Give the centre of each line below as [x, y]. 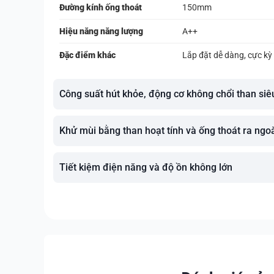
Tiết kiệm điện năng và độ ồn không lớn [146, 167]
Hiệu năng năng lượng [101, 31]
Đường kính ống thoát [101, 7]
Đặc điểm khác [87, 55]
